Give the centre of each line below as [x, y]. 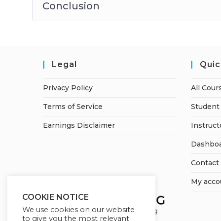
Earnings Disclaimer [79, 126]
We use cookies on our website [78, 210]
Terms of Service [73, 107]
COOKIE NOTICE [55, 197]
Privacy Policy [68, 88]
